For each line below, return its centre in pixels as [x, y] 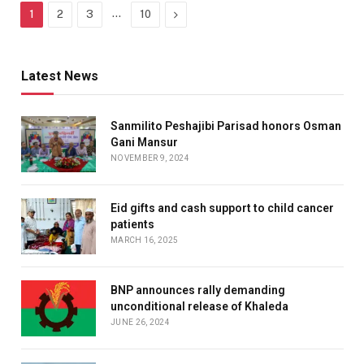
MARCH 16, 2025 [145, 240]
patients [132, 224]
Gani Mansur [144, 142]
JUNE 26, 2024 [140, 322]
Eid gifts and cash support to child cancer [222, 208]
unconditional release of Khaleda [199, 306]
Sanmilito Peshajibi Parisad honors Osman [226, 126]
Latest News [60, 76]
